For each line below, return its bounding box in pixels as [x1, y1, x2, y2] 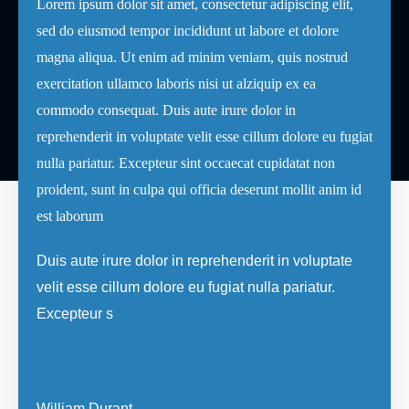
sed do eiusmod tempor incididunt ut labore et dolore [37, 23, 339, 38]
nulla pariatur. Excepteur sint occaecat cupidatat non [37, 155, 335, 171]
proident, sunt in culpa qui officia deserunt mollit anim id [37, 182, 362, 197]
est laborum [37, 208, 103, 224]
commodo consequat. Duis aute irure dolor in [37, 102, 296, 118]
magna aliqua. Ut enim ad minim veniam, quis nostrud [37, 49, 348, 65]
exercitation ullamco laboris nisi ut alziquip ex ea [37, 76, 316, 91]
